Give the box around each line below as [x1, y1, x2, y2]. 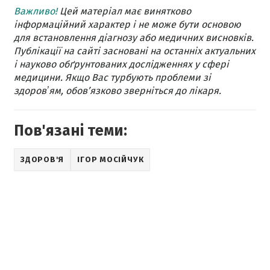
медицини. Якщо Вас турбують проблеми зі [14, 72, 211, 83]
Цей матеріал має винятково [57, 5, 191, 17]
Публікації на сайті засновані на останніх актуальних [14, 45, 256, 57]
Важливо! [14, 5, 57, 17]
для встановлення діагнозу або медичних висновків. [14, 32, 254, 43]
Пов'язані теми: [14, 122, 127, 140]
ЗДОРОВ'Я [20, 155, 64, 164]
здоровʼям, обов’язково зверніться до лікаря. [14, 85, 221, 96]
